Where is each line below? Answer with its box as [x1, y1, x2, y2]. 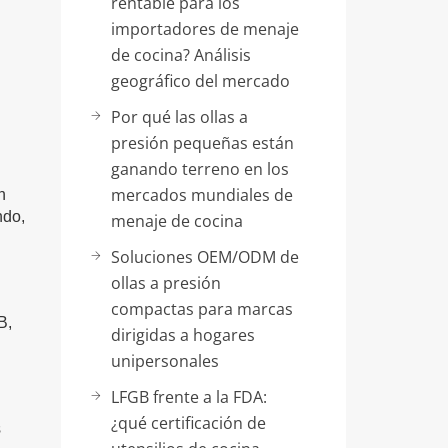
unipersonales [111, 350, 219, 372]
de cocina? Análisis [111, 44, 251, 66]
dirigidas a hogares [111, 324, 255, 346]
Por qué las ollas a [111, 106, 248, 128]
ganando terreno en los [111, 158, 289, 180]
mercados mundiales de [111, 184, 293, 206]
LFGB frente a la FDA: [111, 386, 267, 408]
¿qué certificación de [111, 412, 266, 434]
